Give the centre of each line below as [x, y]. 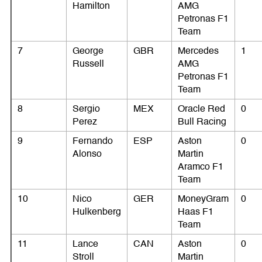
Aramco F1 [201, 167]
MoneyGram [203, 199]
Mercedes [198, 51]
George [88, 51]
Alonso [87, 154]
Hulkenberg [97, 212]
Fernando [93, 141]
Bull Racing [202, 122]
